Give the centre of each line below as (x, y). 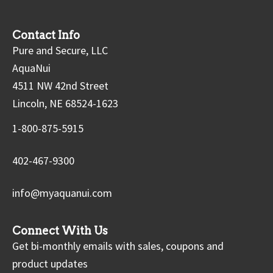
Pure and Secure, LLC (60, 50)
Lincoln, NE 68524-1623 (65, 103)
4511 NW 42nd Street (60, 86)
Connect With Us (60, 231)
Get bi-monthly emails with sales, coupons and (118, 246)
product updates (50, 264)
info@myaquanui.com (62, 193)
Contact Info (46, 35)
